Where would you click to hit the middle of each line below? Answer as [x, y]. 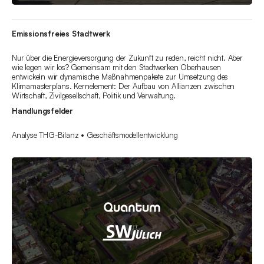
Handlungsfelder [42, 111]
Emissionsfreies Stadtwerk [61, 34]
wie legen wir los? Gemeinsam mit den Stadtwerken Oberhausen [117, 67]
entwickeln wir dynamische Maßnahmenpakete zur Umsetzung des [120, 77]
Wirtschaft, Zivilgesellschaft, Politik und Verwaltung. [94, 96]
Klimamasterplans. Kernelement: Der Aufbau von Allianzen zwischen [123, 86]
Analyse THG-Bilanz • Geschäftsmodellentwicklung [95, 135]
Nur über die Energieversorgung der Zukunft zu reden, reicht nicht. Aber [127, 58]
